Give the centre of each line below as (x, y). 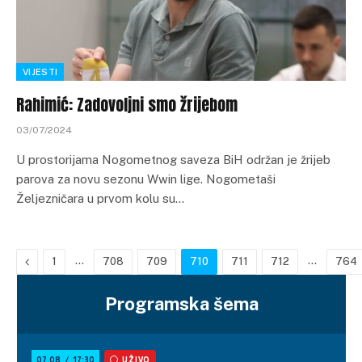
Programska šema (181, 303)
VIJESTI (40, 72)
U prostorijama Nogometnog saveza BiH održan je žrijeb (173, 159)
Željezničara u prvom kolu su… (100, 198)
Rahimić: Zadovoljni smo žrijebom (127, 104)
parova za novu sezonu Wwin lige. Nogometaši (146, 179)
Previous (51, 261)
